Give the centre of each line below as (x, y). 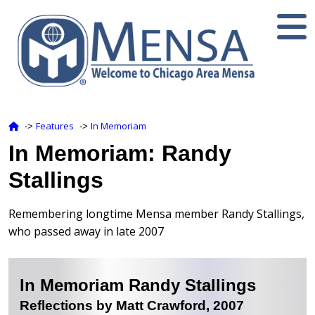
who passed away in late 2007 (86, 231)
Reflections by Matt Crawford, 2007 (132, 305)
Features (55, 126)
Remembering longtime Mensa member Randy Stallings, (156, 213)
